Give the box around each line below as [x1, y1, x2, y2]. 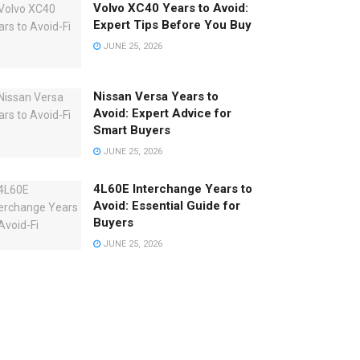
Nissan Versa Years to [93, 89, 219, 104]
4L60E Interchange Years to [93, 182, 252, 197]
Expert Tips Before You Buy [93, 17, 252, 32]
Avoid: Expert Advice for [93, 106, 231, 121]
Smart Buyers [93, 123, 170, 138]
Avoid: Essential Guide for [93, 198, 240, 214]
